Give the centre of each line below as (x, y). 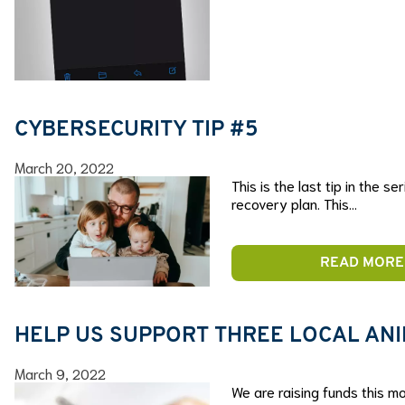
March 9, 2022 (60, 373)
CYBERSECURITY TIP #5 (137, 131)
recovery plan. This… (294, 203)
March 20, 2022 (64, 167)
